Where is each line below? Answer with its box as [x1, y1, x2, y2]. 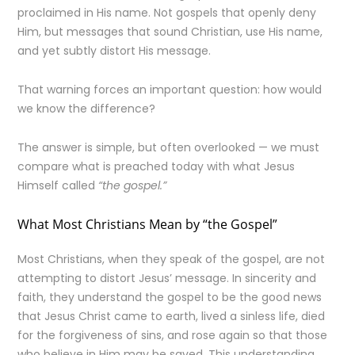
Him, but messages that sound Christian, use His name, [17, 24, 323, 40]
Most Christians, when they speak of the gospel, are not [17, 251, 326, 267]
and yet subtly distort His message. [17, 43, 212, 59]
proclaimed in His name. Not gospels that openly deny [17, 5, 317, 21]
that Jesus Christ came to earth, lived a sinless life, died [17, 308, 326, 324]
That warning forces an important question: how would [17, 82, 323, 97]
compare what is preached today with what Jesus [17, 158, 296, 174]
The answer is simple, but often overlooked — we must [17, 139, 320, 155]
